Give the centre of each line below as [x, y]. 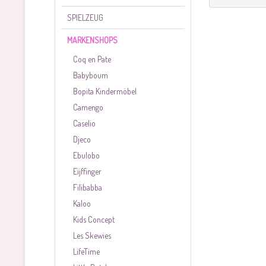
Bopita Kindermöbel [105, 91]
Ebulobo [86, 155]
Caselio [84, 123]
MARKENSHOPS [92, 40]
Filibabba [88, 187]
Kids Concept [94, 219]
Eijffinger [87, 171]
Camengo [88, 107]
